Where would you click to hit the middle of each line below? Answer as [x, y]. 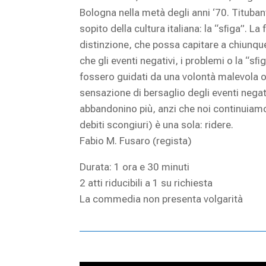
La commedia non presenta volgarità [161, 199]
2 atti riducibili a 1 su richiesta [146, 183]
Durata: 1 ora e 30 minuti [135, 167]
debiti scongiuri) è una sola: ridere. [157, 125]
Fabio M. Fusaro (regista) [136, 141]
